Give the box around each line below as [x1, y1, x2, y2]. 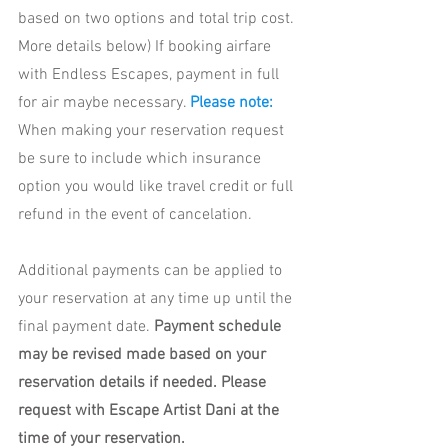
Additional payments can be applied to [18, 261, 286, 282]
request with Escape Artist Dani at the [18, 401, 283, 422]
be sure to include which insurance [18, 149, 265, 170]
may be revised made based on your [18, 345, 270, 366]
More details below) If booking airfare [18, 37, 275, 58]
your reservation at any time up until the [18, 289, 296, 310]
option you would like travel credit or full [18, 177, 297, 198]
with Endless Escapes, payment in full [18, 65, 283, 86]
